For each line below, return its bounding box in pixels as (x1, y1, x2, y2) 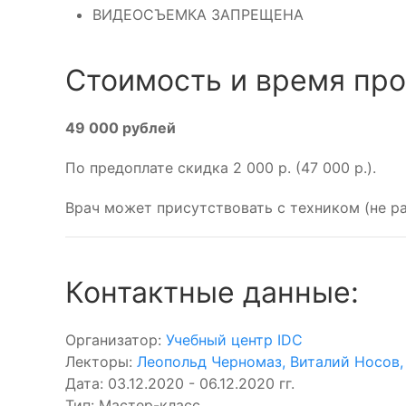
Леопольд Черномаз (137, 353, 282, 371)
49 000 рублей (65, 119, 176, 137)
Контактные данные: (65, 275, 359, 310)
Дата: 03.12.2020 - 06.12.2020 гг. (65, 374, 295, 392)
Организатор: (65, 331, 166, 349)
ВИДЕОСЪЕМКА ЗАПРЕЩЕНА (92, 5, 304, 24)
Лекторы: (65, 353, 137, 371)
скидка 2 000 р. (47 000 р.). (178, 159, 376, 177)
